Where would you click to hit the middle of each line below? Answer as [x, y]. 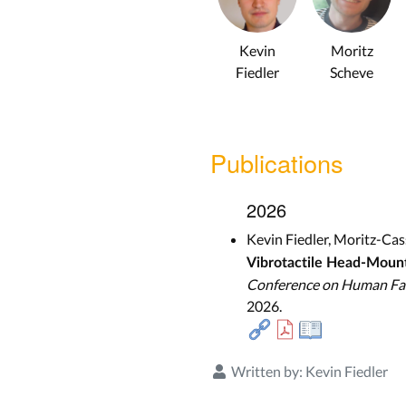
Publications [277, 162]
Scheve [352, 72]
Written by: [267, 371]
